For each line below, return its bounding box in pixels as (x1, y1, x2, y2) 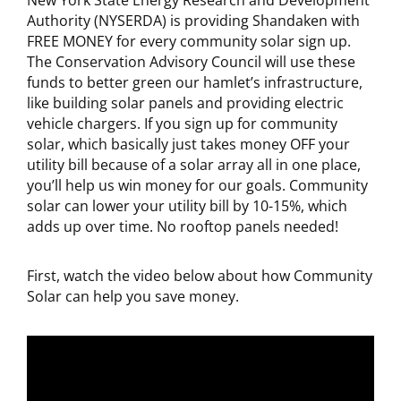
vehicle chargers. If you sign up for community (27, 114, 337, 133)
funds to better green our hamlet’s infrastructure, (27, 73, 363, 92)
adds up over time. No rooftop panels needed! (27, 217, 338, 236)
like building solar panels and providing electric (27, 93, 344, 113)
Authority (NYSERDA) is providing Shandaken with (27, 11, 360, 30)
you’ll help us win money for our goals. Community (27, 175, 368, 195)
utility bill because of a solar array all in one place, (27, 155, 361, 175)
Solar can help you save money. (27, 286, 239, 306)
